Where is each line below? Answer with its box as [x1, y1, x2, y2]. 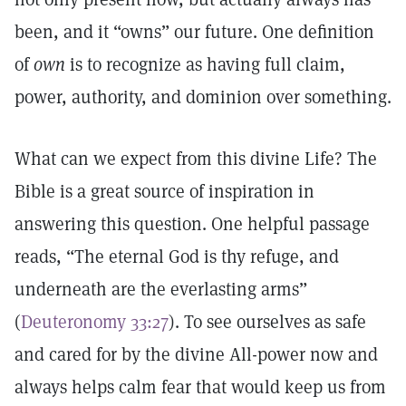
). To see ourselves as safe [169, 310, 366, 333]
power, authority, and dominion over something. [14, 85, 391, 109]
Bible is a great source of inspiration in [14, 179, 314, 203]
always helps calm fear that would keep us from [14, 375, 386, 399]
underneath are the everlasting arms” [14, 277, 307, 301]
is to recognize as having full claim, [65, 53, 345, 76]
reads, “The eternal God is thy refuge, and [14, 245, 339, 268]
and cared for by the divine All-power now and [14, 343, 378, 366]
